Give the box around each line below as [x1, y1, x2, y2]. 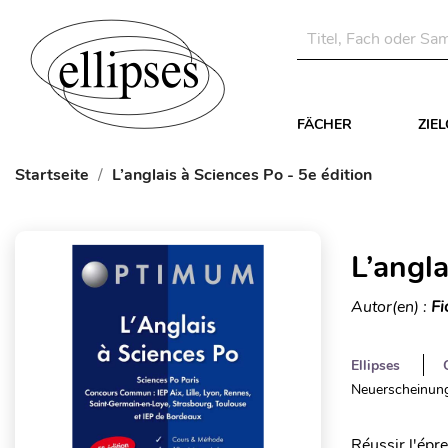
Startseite [15, 164, 89, 186]
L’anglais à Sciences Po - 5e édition [112, 164, 372, 186]
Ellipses [350, 356, 400, 375]
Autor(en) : [350, 296, 431, 318]
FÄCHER [297, 115, 352, 134]
